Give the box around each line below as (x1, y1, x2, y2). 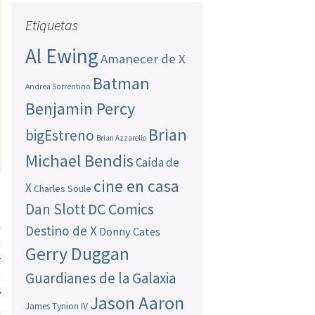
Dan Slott (25, 200, 86, 219)
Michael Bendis (25, 150, 134, 172)
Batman (93, 72, 150, 95)
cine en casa (94, 176, 180, 197)
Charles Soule (34, 182, 92, 195)
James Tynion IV (25, 300, 89, 313)
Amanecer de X (101, 51, 186, 67)
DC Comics (88, 200, 155, 219)
